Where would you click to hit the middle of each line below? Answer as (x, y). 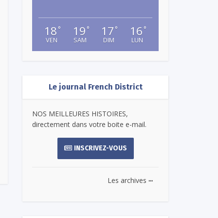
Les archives (128, 180)
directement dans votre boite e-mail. (89, 124)
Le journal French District (95, 87)
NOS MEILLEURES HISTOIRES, (80, 114)
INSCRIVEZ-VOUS (100, 148)
